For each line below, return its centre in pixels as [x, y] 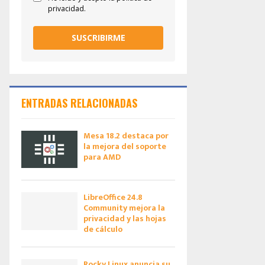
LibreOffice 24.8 [113, 198]
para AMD [102, 157]
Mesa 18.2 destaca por [126, 136]
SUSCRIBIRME [98, 38]
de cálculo [103, 230]
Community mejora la [124, 208]
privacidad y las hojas [125, 219]
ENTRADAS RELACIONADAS [79, 103]
